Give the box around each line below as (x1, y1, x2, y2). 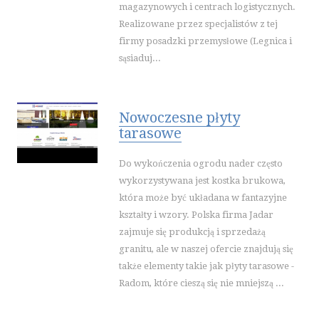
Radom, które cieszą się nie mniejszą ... (119, 278, 285, 288)
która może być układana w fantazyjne (119, 192, 288, 203)
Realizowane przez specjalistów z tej (119, 19, 278, 29)
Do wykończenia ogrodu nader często (119, 158, 283, 169)
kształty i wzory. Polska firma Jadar (119, 209, 274, 220)
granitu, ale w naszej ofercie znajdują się (119, 244, 294, 254)
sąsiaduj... (119, 53, 162, 63)
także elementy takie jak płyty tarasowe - (119, 261, 295, 271)
